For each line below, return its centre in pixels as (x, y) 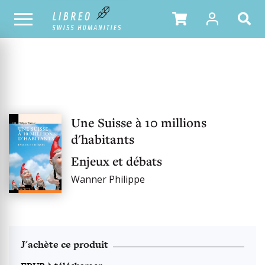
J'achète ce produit (64, 244)
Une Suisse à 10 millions (138, 122)
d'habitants (102, 139)
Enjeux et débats (116, 161)
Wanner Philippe (108, 179)
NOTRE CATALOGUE (40, 18)
